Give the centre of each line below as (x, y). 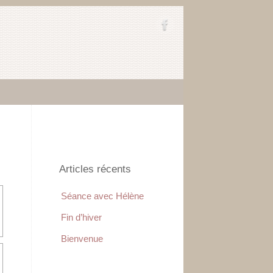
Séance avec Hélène (102, 196)
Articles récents (95, 169)
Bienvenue (82, 239)
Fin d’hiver (81, 218)
